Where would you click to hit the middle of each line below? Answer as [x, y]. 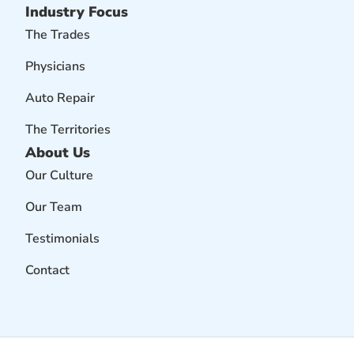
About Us [58, 152]
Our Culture [59, 175]
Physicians [55, 66]
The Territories [68, 129]
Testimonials [62, 238]
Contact [47, 270]
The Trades [58, 34]
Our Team [54, 207]
